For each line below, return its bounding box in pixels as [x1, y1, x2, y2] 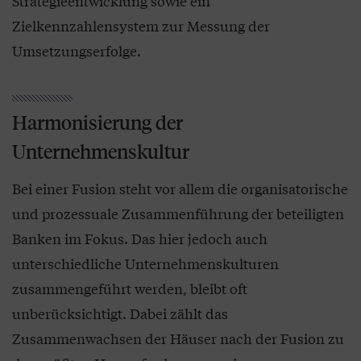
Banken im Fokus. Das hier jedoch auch [12, 228, 268, 249]
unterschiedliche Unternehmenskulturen [12, 253, 279, 274]
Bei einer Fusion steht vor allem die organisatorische [12, 178, 348, 199]
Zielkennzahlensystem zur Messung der [12, 15, 270, 36]
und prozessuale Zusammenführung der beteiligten [12, 203, 344, 224]
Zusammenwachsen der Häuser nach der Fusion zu [12, 328, 344, 349]
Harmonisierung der [12, 110, 183, 136]
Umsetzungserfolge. [12, 40, 141, 61]
